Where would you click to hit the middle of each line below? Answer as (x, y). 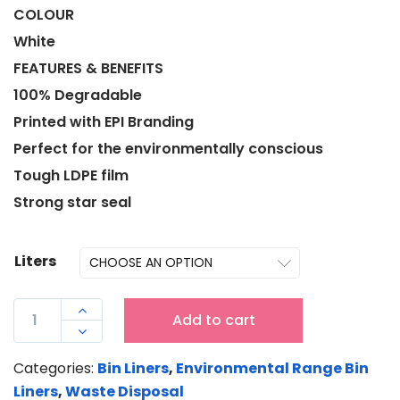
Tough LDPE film (71, 175)
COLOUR (44, 14)
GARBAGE (47, 355)
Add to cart (213, 320)
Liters (35, 261)
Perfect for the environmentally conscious (168, 148)
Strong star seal (72, 202)
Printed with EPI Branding (104, 121)
